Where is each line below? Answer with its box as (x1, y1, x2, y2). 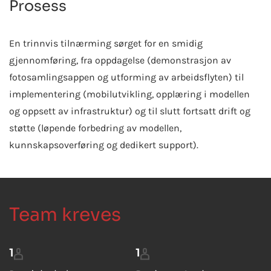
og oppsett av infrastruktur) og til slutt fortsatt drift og (9, 105, 250, 117)
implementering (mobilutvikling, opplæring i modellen (9, 88, 250, 100)
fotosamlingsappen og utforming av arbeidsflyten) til (9, 71, 244, 83)
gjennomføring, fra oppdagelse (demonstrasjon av (9, 54, 231, 67)
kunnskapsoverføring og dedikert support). (9, 139, 198, 151)
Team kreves (9, 203, 121, 227)
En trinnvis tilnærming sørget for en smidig (9, 38, 203, 50)
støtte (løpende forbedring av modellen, (9, 122, 181, 134)
